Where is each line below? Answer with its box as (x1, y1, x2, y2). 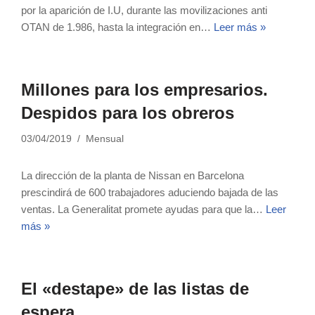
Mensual (86, 134, 124, 144)
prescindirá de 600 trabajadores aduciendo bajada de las (21, 186, 278, 198)
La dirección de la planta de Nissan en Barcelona (21, 169, 244, 181)
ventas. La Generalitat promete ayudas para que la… (21, 203, 266, 215)
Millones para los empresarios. (21, 80, 268, 99)
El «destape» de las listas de (21, 279, 249, 298)
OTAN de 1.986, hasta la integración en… (21, 21, 214, 33)
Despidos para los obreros (21, 103, 234, 122)
